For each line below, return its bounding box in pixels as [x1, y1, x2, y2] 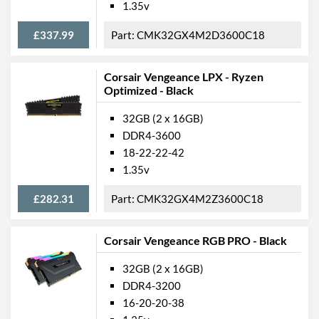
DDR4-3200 [122, 278, 181, 292]
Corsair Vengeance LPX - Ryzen [104, 69, 263, 83]
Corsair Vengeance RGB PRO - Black [104, 233, 287, 247]
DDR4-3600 [122, 128, 181, 142]
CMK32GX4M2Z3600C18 [137, 192, 263, 205]
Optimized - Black [104, 83, 194, 97]
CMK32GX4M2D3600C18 [137, 28, 265, 41]
